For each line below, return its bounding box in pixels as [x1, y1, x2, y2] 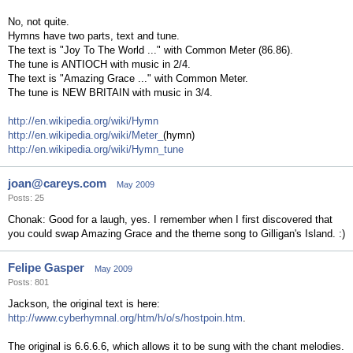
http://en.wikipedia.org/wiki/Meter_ [8, 129, 163, 141]
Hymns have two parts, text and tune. [8, 30, 180, 42]
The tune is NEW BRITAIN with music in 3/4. [8, 87, 213, 98]
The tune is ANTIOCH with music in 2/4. [8, 58, 191, 70]
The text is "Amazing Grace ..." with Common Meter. [8, 72, 248, 84]
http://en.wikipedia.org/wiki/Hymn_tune [8, 143, 184, 155]
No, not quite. [8, 16, 69, 28]
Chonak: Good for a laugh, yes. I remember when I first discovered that [8, 214, 333, 225]
